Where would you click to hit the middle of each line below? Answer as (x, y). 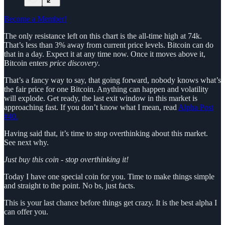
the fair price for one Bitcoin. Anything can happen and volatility (106, 89)
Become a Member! (35, 19)
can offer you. (26, 211)
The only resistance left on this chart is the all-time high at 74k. (103, 36)
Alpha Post (196, 107)
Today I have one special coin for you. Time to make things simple (109, 176)
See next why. (26, 142)
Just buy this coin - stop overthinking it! (66, 159)
